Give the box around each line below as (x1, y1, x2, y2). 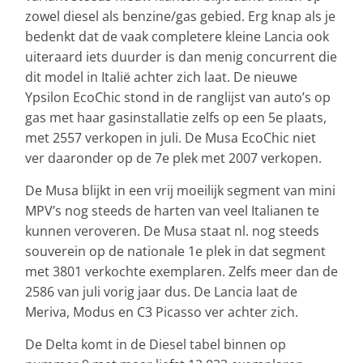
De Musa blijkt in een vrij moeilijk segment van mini (25, 181, 335, 199)
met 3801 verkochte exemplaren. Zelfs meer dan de (25, 262, 338, 280)
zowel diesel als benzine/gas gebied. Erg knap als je (25, 6, 335, 25)
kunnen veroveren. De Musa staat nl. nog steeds (25, 221, 319, 240)
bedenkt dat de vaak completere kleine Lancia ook (25, 27, 329, 45)
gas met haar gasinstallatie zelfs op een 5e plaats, (25, 108, 327, 126)
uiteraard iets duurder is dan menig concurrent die (25, 47, 337, 66)
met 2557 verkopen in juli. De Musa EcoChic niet (25, 128, 316, 147)
